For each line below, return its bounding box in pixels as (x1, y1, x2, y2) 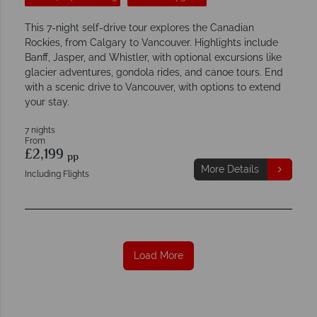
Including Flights (25, 168, 89, 179)
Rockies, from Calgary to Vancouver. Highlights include (25, 36, 278, 48)
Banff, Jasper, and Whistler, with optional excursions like (25, 51, 282, 63)
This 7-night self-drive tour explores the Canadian (25, 21, 254, 33)
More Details (200, 163, 259, 175)
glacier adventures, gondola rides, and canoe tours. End (25, 66, 283, 78)
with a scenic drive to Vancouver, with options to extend (25, 81, 281, 93)
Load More (134, 249, 183, 261)
